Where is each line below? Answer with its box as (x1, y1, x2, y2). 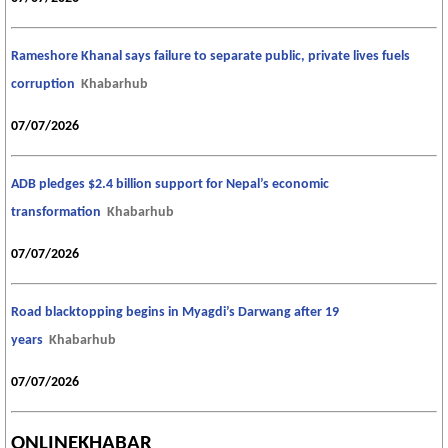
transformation (11, 204, 101, 220)
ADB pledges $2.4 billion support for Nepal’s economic (11, 176, 329, 192)
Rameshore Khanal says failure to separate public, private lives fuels (11, 48, 410, 64)
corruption (11, 76, 75, 92)
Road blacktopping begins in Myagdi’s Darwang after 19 (11, 304, 339, 320)
